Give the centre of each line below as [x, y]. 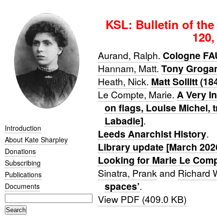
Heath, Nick [122, 81]
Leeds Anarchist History [152, 134]
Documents [22, 186]
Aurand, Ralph [128, 55]
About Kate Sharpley [36, 139]
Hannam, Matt [127, 68]
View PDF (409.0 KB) [142, 199]
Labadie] [124, 121]
